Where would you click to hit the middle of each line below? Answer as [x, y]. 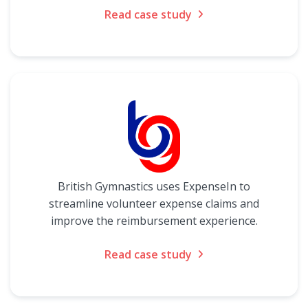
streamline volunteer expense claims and [154, 203]
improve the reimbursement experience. [154, 221]
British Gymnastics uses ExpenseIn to [154, 186]
